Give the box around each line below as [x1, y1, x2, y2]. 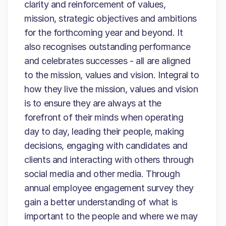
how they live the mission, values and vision [24, 84, 198, 94]
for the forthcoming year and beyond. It [24, 27, 183, 38]
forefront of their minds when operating [24, 112, 184, 123]
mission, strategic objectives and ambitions [24, 13, 197, 24]
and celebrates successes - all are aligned [24, 55, 191, 66]
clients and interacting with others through [24, 154, 194, 165]
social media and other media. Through [24, 168, 180, 179]
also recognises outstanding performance [24, 41, 191, 52]
